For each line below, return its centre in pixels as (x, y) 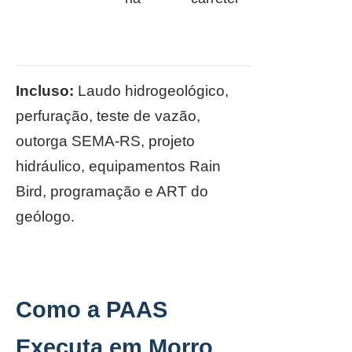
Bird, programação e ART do (112, 191)
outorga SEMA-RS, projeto (105, 141)
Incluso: (45, 91)
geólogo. (45, 216)
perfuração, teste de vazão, (108, 116)
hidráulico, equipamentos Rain (118, 166)
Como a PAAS (92, 310)
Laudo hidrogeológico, (151, 91)
